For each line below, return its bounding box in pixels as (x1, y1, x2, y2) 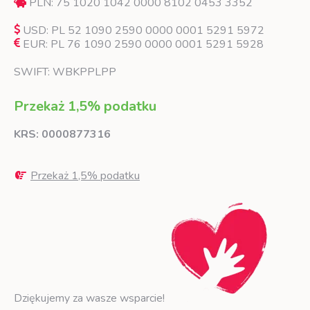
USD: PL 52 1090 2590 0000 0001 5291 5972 (20, 23, 264, 39)
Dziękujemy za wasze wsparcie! (14, 291, 167, 307)
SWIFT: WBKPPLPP (14, 64, 116, 80)
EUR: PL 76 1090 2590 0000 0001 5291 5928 (20, 37, 264, 53)
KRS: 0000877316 (14, 127, 111, 143)
